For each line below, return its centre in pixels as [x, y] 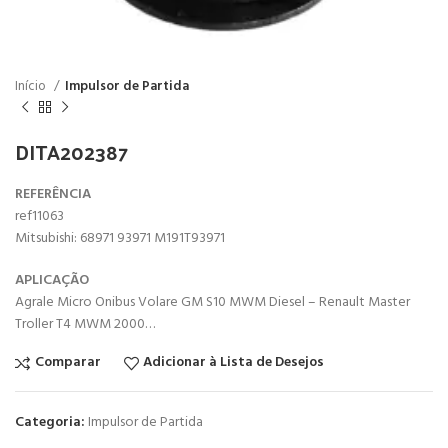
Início [32, 86]
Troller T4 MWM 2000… [85, 324]
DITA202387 [71, 151]
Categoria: [50, 422]
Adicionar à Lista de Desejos [234, 362]
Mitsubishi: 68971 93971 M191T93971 [120, 238]
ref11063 [39, 216]
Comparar [67, 362]
